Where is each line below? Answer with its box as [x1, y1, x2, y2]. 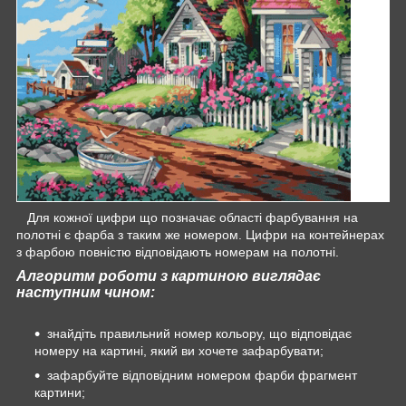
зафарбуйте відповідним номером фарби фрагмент [47, 368, 357, 383]
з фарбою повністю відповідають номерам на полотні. [16, 244, 339, 259]
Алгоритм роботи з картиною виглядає [16, 267, 321, 284]
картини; [34, 385, 85, 401]
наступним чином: [16, 284, 155, 300]
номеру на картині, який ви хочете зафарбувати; [34, 343, 324, 359]
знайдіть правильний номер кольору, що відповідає [47, 326, 352, 342]
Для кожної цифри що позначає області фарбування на [16, 209, 358, 225]
